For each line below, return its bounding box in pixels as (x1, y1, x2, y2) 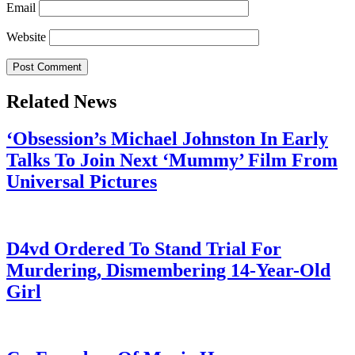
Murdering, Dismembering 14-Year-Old (6, 259, 330, 281)
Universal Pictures (6, 170, 157, 192)
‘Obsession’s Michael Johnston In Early (6, 128, 328, 149)
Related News (6, 90, 116, 112)
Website (6, 30, 46, 44)
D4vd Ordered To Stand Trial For (6, 238, 281, 259)
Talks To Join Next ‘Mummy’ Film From (6, 149, 338, 170)
